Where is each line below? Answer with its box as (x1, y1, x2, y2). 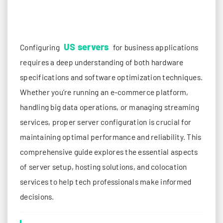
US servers (64, 41, 109, 52)
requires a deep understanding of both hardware (20, 57, 184, 67)
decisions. (20, 192, 54, 201)
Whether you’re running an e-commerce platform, (20, 87, 189, 97)
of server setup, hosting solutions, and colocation (20, 162, 187, 171)
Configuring (20, 42, 61, 52)
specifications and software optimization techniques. (20, 72, 203, 82)
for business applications (111, 42, 198, 52)
